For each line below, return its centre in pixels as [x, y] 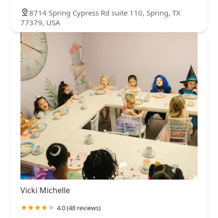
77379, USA [40, 22]
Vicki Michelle [45, 191]
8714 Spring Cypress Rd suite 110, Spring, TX [105, 12]
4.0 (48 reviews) [79, 208]
